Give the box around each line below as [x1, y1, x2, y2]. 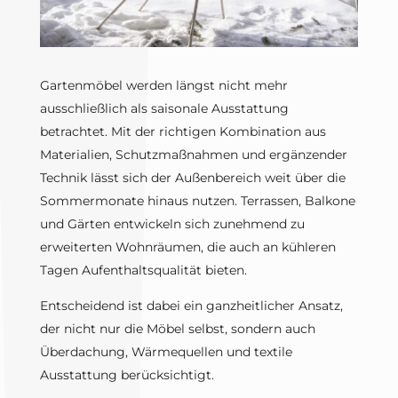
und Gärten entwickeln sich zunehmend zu [39, 216, 305, 233]
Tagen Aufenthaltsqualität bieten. [39, 262, 247, 279]
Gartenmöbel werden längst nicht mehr [39, 77, 288, 94]
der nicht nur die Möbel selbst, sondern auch [39, 321, 315, 338]
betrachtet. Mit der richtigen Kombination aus [39, 123, 326, 140]
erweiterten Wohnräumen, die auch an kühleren [39, 239, 336, 256]
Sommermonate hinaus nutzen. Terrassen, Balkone [39, 193, 355, 210]
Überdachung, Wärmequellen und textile [39, 344, 292, 361]
